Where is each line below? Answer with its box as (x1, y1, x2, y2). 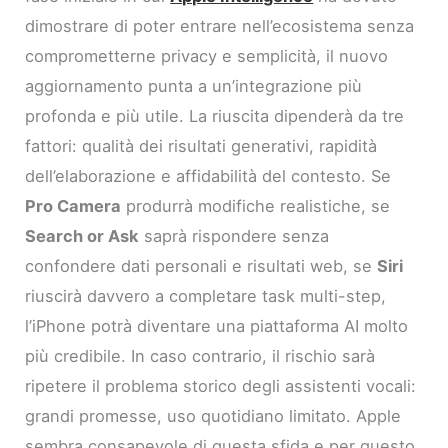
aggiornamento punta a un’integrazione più (25, 75, 363, 96)
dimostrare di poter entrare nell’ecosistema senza (25, 15, 415, 36)
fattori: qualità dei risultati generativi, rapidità (25, 135, 378, 156)
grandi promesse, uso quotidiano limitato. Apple (25, 405, 402, 426)
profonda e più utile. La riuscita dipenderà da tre (25, 105, 405, 126)
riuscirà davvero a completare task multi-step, (25, 285, 387, 306)
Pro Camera (25, 195, 122, 216)
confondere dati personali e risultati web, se (25, 255, 378, 276)
